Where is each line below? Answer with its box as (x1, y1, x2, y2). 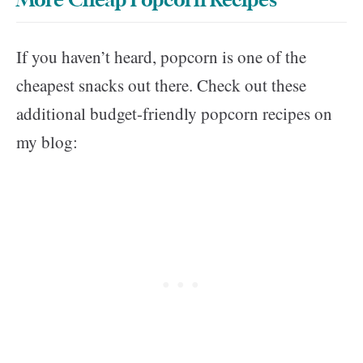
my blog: (16, 130, 78, 153)
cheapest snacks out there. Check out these (16, 73, 306, 96)
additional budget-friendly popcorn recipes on (16, 101, 332, 125)
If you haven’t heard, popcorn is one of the (16, 45, 306, 68)
